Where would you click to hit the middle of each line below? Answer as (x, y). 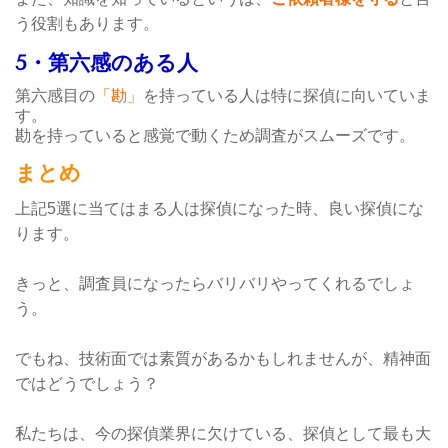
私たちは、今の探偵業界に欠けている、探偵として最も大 (223, 433)
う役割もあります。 (87, 23)
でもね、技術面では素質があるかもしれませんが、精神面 (223, 358)
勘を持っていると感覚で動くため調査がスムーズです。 (215, 135)
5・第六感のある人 (215, 62)
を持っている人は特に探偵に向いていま (287, 95)
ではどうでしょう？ (87, 383)
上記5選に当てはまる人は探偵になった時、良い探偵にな (219, 208)
